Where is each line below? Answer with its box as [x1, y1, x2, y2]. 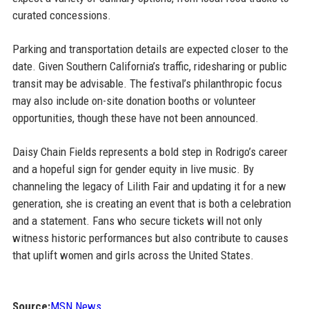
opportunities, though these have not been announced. [12, 110, 259, 125]
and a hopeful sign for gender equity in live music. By [12, 161, 254, 176]
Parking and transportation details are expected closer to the [12, 41, 288, 56]
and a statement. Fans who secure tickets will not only [12, 213, 262, 228]
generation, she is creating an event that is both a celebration [12, 196, 291, 210]
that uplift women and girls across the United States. [12, 248, 254, 262]
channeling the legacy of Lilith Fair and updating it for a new [12, 179, 286, 193]
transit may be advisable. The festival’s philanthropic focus [12, 76, 282, 90]
